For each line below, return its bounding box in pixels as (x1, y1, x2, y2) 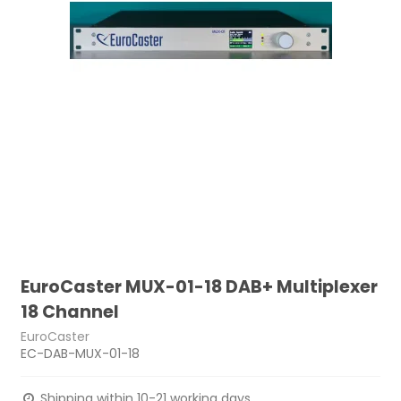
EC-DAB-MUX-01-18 (21, 344, 141, 363)
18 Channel (21, 300, 120, 324)
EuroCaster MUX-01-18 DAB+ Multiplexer (21, 275, 379, 299)
